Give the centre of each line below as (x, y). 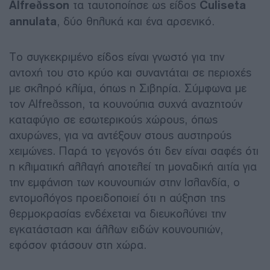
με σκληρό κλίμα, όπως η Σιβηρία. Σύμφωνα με (128, 88)
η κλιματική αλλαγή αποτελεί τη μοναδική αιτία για (133, 166)
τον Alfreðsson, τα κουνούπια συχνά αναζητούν (126, 104)
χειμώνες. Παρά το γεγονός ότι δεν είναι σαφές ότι (134, 151)
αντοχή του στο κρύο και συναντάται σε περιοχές (130, 72)
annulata (33, 21)
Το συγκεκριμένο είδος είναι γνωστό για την (117, 57)
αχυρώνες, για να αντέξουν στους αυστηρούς (120, 135)
